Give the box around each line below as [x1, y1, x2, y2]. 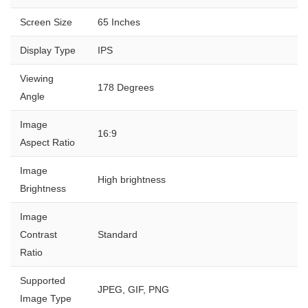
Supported [20, 274, 65, 286]
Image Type [20, 292, 71, 304]
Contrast [20, 228, 57, 240]
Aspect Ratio [20, 136, 75, 148]
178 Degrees [98, 81, 154, 93]
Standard [98, 228, 137, 240]
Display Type [20, 44, 76, 56]
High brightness [98, 173, 166, 185]
